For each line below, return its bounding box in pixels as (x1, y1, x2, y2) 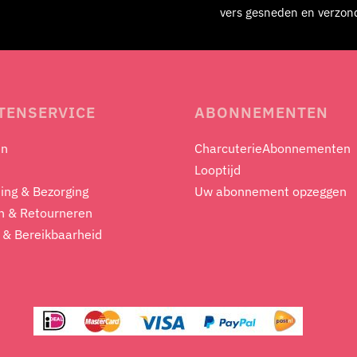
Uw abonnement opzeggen (194, 182, 347, 199)
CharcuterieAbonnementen (194, 139, 351, 156)
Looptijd (194, 161, 241, 178)
